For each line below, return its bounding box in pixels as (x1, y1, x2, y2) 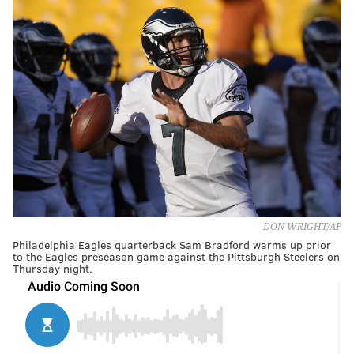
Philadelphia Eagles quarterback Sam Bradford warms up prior (13, 236, 331, 252)
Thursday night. (13, 260, 92, 276)
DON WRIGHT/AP (263, 220, 341, 232)
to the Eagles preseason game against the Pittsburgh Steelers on (13, 248, 340, 264)
